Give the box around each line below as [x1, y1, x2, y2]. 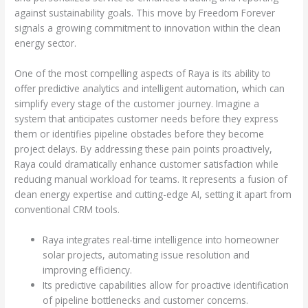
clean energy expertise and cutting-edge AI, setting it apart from [14, 187, 292, 201]
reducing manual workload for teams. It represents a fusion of [14, 172, 288, 186]
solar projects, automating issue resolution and [43, 247, 250, 261]
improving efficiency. [43, 263, 133, 276]
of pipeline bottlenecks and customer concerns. [43, 293, 249, 307]
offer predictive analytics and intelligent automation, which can [14, 81, 285, 95]
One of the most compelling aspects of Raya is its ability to [14, 66, 272, 80]
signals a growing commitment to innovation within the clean [14, 21, 281, 35]
